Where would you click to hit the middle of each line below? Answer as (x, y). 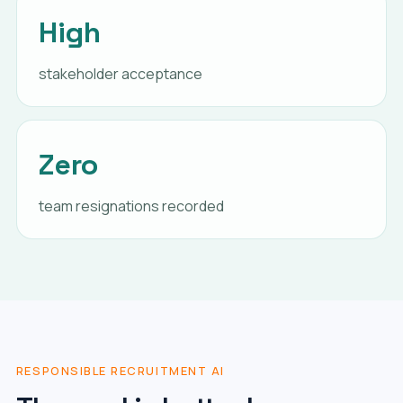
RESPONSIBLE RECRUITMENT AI (120, 371)
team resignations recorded (131, 206)
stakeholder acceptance (120, 74)
